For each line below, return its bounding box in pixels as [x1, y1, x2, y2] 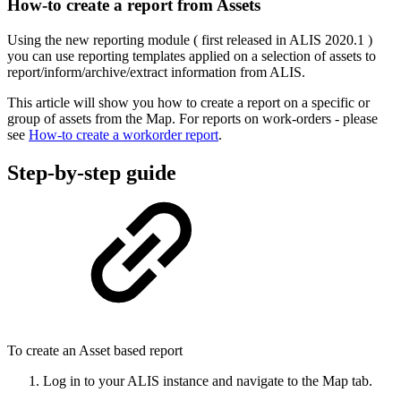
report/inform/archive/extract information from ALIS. [7, 64, 305, 80]
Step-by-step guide [7, 160, 176, 184]
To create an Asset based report [7, 342, 183, 358]
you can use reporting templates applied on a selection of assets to [7, 47, 376, 64]
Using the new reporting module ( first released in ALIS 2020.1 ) [7, 31, 372, 47]
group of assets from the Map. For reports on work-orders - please [7, 110, 378, 126]
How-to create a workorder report [29, 126, 218, 142]
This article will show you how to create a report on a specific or [7, 94, 370, 110]
